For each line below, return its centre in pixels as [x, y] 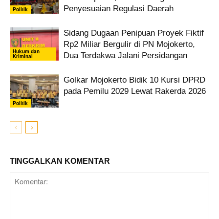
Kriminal [23, 56]
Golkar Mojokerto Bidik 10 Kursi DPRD [134, 80]
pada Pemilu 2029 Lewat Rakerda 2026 [135, 91]
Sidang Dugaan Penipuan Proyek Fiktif [134, 33]
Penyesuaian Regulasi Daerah [119, 8]
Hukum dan [26, 52]
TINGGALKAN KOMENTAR [60, 161]
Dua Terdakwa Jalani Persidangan [125, 55]
